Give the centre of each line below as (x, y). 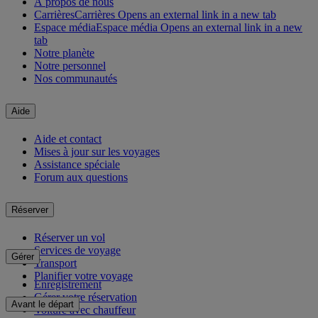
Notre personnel (70, 65)
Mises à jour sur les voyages (97, 151)
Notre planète (64, 53)
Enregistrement (68, 285)
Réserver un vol (70, 237)
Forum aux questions (81, 177)
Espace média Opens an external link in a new (199, 27)
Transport (55, 263)
